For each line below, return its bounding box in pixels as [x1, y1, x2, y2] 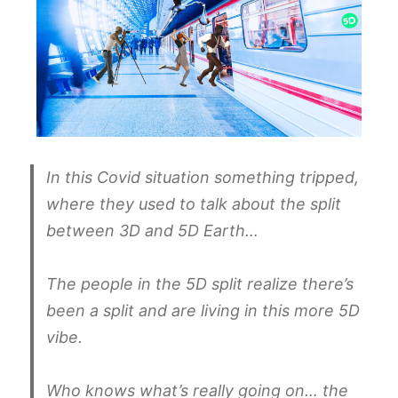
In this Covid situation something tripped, [46, 167, 360, 187]
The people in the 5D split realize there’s [46, 274, 354, 293]
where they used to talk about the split [46, 194, 342, 213]
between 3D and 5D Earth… [46, 220, 259, 240]
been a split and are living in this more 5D [46, 300, 361, 320]
